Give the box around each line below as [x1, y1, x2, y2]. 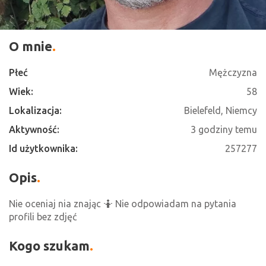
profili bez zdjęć [9, 211, 77, 222]
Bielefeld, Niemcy [184, 105, 257, 116]
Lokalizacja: [9, 105, 62, 116]
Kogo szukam [9, 238, 90, 253]
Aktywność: [9, 124, 59, 135]
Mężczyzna [209, 67, 257, 78]
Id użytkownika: [9, 143, 78, 154]
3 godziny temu [191, 124, 257, 135]
